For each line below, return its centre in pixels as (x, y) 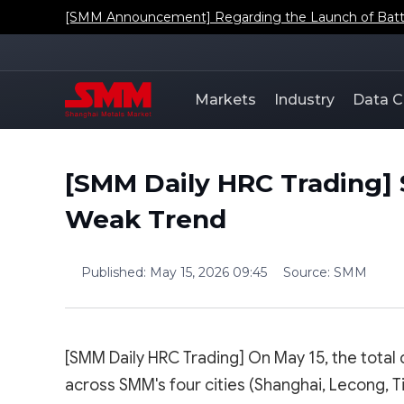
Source (305, 272)
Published (112, 272)
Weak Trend (146, 219)
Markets (225, 100)
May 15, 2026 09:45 (208, 272)
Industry (304, 100)
